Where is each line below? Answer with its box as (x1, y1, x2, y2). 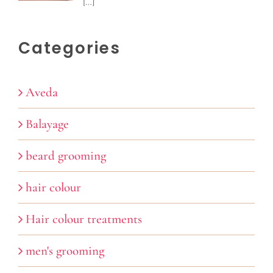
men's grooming (26, 243, 104, 258)
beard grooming (26, 147, 106, 163)
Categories (18, 37, 121, 60)
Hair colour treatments (26, 211, 142, 227)
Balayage (26, 116, 69, 132)
